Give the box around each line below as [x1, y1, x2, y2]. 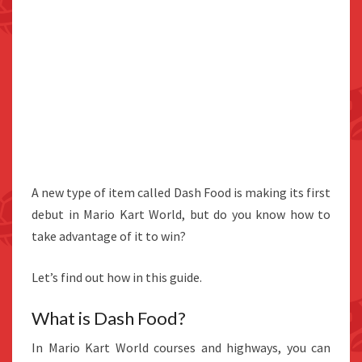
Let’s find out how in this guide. [32, 269, 202, 286]
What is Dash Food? [32, 307, 186, 330]
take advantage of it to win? [32, 228, 186, 245]
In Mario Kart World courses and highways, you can [32, 339, 330, 356]
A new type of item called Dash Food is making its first [32, 184, 330, 201]
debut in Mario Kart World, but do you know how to [32, 206, 330, 223]
